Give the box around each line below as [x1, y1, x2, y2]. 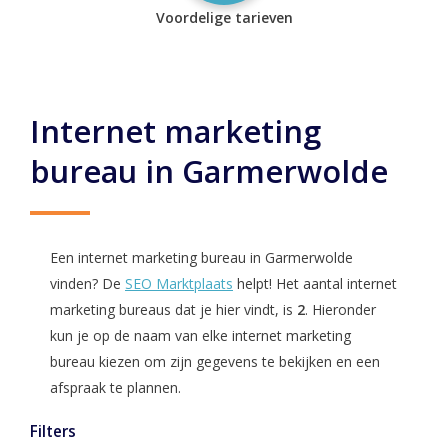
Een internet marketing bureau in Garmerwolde [50, 248, 353, 267]
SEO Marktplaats [125, 274, 233, 293]
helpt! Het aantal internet [233, 274, 397, 293]
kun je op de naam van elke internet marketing [50, 326, 351, 345]
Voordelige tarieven [155, 8, 293, 27]
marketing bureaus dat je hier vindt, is [50, 300, 297, 319]
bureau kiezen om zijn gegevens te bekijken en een [50, 352, 380, 371]
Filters [30, 421, 76, 442]
